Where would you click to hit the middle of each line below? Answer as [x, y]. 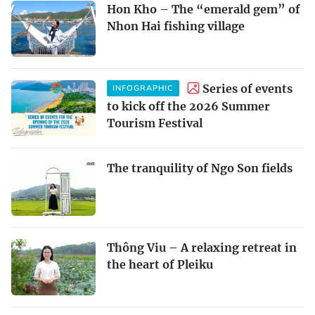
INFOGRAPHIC [143, 88]
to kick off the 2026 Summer [188, 106]
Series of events [247, 88]
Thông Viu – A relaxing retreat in [202, 247]
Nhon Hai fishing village [176, 26]
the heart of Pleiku [160, 264]
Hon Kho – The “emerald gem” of [204, 9]
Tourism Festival [155, 123]
